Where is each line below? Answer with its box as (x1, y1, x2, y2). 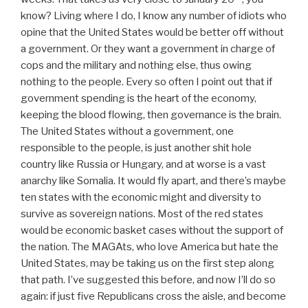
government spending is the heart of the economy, (21, 92, 256, 105)
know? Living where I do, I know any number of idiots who (21, 10, 287, 23)
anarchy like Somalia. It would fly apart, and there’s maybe (21, 175, 286, 188)
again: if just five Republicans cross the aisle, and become (21, 290, 286, 303)
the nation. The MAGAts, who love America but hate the (21, 241, 278, 254)
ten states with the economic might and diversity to (21, 191, 261, 204)
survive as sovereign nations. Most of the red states (21, 208, 263, 221)
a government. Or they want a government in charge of (21, 43, 275, 56)
